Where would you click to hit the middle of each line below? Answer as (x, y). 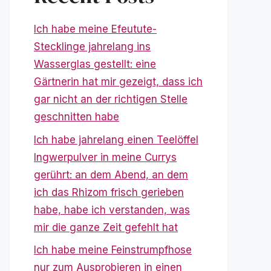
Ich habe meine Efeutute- (95, 29)
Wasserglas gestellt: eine (95, 64)
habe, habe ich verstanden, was (112, 210)
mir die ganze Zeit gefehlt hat (106, 227)
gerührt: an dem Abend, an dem (111, 175)
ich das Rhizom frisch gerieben (109, 192)
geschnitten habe (77, 117)
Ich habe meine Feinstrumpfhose (113, 250)
